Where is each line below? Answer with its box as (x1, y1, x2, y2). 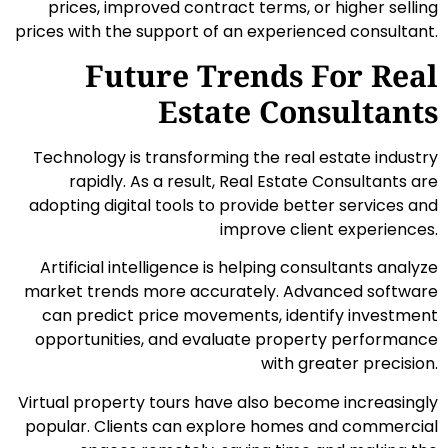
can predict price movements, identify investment (42, 304, 438, 328)
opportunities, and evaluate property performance (35, 328, 438, 352)
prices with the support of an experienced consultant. (15, 19, 438, 43)
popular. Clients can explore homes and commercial (25, 414, 438, 438)
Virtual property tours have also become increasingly (18, 390, 438, 414)
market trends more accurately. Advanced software (24, 280, 438, 304)
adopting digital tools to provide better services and (29, 194, 438, 218)
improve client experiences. (220, 218, 438, 242)
